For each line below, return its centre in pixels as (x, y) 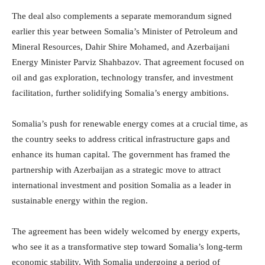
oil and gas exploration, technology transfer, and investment (122, 78)
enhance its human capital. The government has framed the (121, 155)
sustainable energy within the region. (80, 201)
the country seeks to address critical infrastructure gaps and (121, 139)
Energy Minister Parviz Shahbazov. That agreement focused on (128, 62)
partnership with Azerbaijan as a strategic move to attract (116, 170)
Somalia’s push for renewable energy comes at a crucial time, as (130, 124)
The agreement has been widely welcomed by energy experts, (126, 232)
